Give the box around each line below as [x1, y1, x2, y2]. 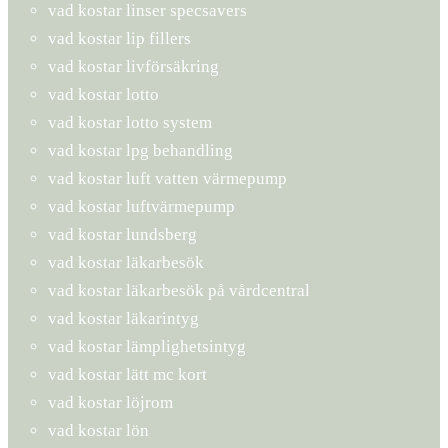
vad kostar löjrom [48, 392, 173, 412]
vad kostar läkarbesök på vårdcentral [48, 280, 310, 300]
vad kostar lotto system [48, 112, 212, 132]
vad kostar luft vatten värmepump [48, 168, 287, 188]
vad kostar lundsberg [48, 224, 197, 244]
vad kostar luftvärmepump [48, 196, 235, 216]
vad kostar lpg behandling [48, 140, 233, 160]
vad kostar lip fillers [48, 28, 191, 48]
